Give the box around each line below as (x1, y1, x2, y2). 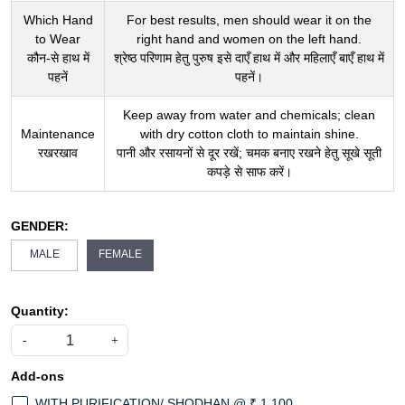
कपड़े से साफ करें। (206, 165, 292, 179)
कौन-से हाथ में (26, 51, 89, 65)
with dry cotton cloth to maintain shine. (139, 127, 359, 141)
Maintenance (21, 127, 95, 141)
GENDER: (11, 219, 69, 233)
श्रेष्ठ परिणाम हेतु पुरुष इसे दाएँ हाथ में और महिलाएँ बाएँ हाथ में (114, 51, 384, 65)
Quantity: (11, 304, 69, 318)
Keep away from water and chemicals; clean (123, 108, 375, 122)
